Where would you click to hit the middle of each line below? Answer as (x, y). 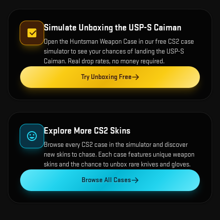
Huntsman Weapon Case (103, 42)
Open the (57, 42)
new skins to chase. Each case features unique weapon (119, 155)
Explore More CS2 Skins (87, 131)
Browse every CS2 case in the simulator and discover (116, 145)
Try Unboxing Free (106, 77)
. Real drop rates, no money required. (115, 61)
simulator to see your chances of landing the (105, 52)
